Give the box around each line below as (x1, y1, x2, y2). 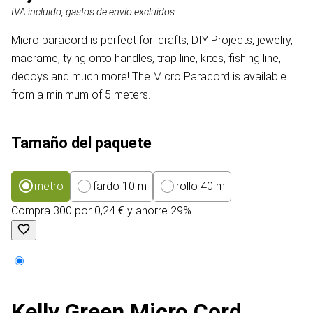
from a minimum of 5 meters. (11, 88, 153, 102)
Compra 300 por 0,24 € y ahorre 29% (11, 204, 191, 218)
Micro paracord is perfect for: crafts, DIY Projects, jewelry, (11, 34, 293, 48)
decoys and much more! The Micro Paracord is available (11, 70, 286, 84)
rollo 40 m (176, 180, 225, 194)
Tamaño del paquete (11, 134, 152, 152)
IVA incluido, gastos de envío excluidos (11, 6, 175, 19)
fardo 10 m (93, 180, 147, 194)
